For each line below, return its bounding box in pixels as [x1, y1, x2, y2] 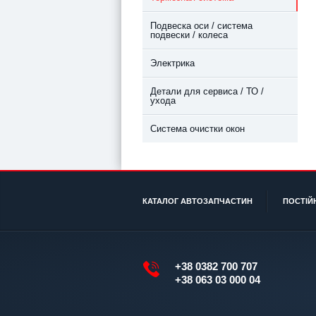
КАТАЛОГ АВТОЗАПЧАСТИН [142, 197, 253, 206]
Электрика [157, 58, 195, 69]
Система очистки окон [157, 123, 245, 135]
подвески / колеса [150, 30, 228, 41]
